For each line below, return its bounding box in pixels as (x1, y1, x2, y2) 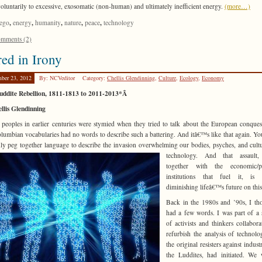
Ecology (180, 74, 198, 82)
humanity (35, 18, 61, 27)
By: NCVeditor (39, 74, 77, 82)
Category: (82, 74, 107, 82)
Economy (202, 74, 224, 82)
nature (64, 18, 81, 27)
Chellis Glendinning (107, 74, 155, 82)
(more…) (225, 2, 250, 11)
